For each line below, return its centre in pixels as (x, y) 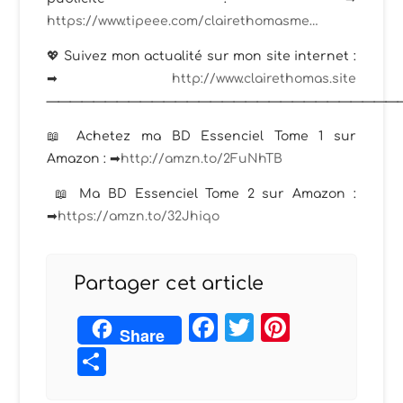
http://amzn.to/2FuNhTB (202, 159)
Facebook (293, 327)
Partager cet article (169, 284)
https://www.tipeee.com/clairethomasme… (183, 22)
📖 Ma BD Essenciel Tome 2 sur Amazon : (201, 194)
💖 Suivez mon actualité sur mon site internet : (201, 57)
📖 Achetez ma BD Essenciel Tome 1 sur (201, 137)
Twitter (304, 327)
